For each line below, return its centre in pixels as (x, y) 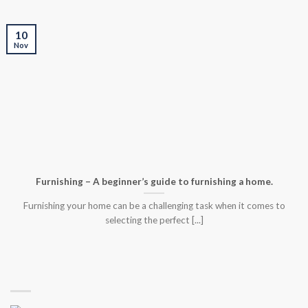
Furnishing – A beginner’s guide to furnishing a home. (154, 181)
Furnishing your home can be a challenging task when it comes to (154, 205)
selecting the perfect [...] (154, 220)
